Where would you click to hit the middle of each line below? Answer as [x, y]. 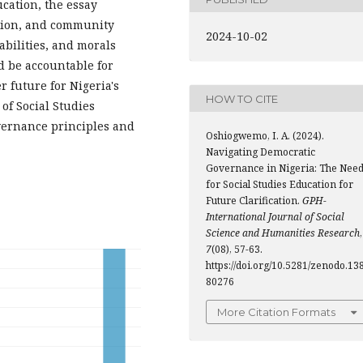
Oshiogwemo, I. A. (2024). [265, 136]
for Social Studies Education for [280, 185]
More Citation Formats [276, 312]
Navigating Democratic [261, 152]
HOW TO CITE [242, 98]
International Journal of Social [275, 217]
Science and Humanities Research [283, 233]
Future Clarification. [254, 201]
